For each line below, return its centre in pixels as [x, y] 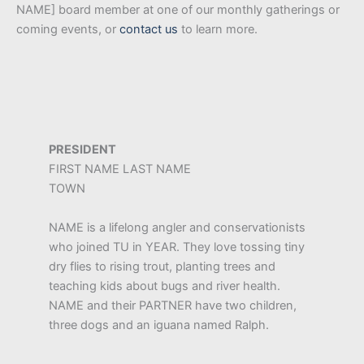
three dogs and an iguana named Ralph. [159, 325]
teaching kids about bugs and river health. [165, 286]
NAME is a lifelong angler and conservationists [177, 227]
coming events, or [68, 30]
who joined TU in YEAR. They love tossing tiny [177, 247]
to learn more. [218, 30]
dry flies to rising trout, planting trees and [162, 266]
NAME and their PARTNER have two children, [173, 305]
